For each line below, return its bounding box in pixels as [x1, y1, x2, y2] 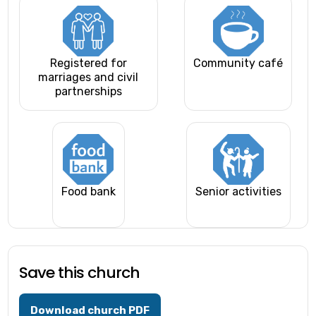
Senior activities [195, 185, 281, 199]
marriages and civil [38, 71, 139, 85]
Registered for [49, 56, 127, 71]
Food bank [61, 185, 116, 199]
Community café [193, 56, 284, 71]
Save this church [19, 262, 140, 284]
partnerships [54, 85, 122, 99]
